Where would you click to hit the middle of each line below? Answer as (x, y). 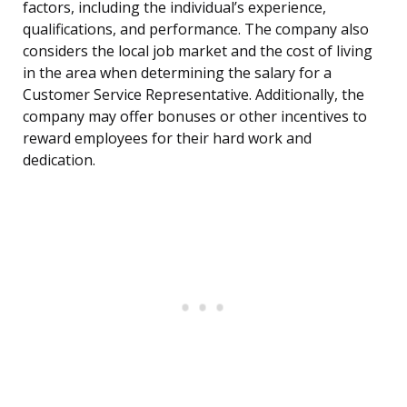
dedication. (59, 160)
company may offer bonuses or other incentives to (195, 117)
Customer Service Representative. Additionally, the (194, 95)
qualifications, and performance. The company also (196, 30)
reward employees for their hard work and (167, 139)
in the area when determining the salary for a (177, 73)
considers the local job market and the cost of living (198, 51)
